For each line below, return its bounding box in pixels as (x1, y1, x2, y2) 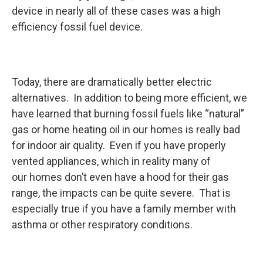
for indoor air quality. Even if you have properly (12, 139, 226, 151)
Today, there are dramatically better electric (12, 76, 212, 88)
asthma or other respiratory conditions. (12, 218, 195, 231)
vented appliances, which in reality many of (12, 155, 211, 167)
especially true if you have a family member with (12, 203, 236, 215)
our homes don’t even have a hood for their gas (12, 171, 229, 183)
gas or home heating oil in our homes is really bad (12, 123, 240, 136)
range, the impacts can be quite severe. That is (12, 187, 231, 199)
